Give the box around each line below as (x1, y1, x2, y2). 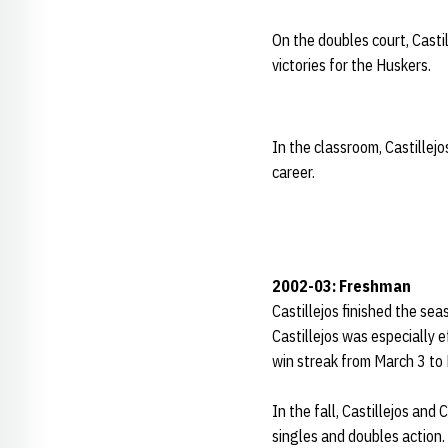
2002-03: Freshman (272, 276, 429, 296)
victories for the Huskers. (272, 55, 431, 75)
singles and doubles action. (272, 426, 445, 446)
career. (272, 162, 315, 182)
